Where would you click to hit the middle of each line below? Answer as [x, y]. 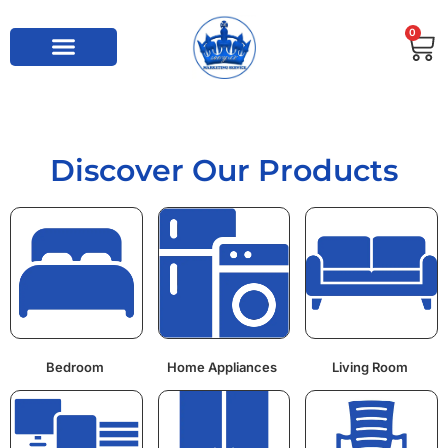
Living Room [372, 366]
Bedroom [76, 366]
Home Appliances [224, 366]
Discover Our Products [224, 170]
